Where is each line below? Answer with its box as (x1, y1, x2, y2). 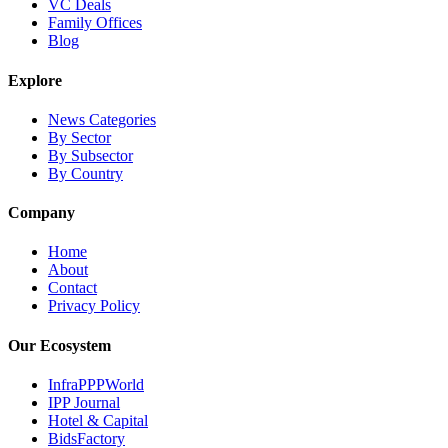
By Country (48, 164, 123, 182)
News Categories (48, 110, 156, 128)
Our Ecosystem (8, 336, 111, 354)
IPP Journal (48, 393, 120, 411)
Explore (8, 71, 62, 89)
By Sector (48, 128, 111, 146)
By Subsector (48, 146, 133, 164)
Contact (48, 279, 97, 297)
